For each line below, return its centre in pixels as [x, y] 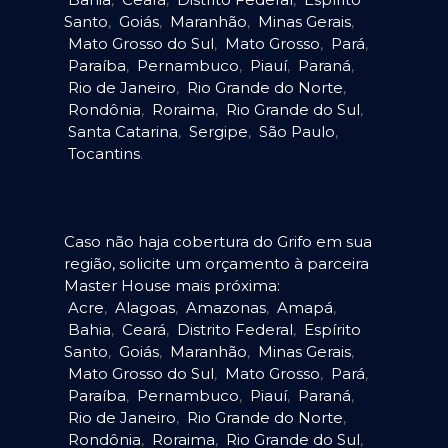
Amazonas [226, 307]
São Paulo [297, 131]
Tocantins [104, 153]
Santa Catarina [123, 131]
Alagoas [145, 307]
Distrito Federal [235, 329]
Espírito [332, 329]
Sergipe [218, 131]
